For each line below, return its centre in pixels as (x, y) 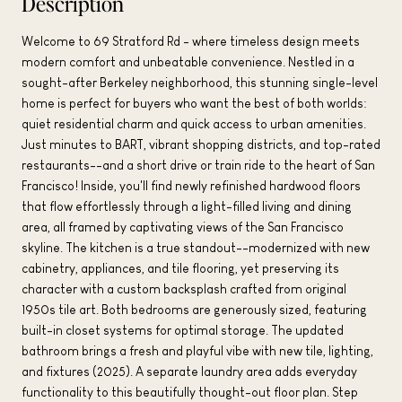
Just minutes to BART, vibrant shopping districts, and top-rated (201, 144)
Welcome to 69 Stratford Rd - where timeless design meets (191, 41)
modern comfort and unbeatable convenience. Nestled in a (188, 61)
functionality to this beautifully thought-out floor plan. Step (190, 392)
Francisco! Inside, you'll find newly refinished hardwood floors (191, 185)
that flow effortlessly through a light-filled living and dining (187, 206)
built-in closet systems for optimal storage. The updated (183, 330)
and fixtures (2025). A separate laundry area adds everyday (189, 371)
